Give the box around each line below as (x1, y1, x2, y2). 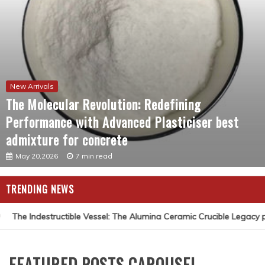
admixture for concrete (6, 130, 128, 149)
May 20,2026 (15, 151, 58, 160)
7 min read (76, 151, 112, 160)
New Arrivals (10, 82, 54, 91)
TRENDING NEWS (6, 182, 74, 196)
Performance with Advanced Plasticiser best (6, 112, 239, 131)
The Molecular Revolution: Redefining (6, 95, 201, 114)
